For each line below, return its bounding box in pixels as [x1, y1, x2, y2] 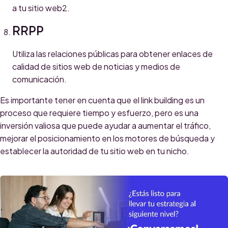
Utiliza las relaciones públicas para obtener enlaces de [12, 48, 213, 60]
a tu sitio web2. [12, 3, 70, 14]
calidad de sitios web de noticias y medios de [12, 61, 180, 72]
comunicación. [12, 74, 67, 85]
